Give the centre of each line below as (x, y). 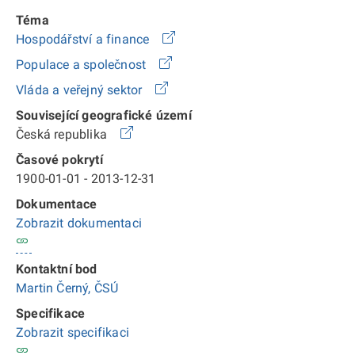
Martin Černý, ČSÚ (67, 288)
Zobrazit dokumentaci (79, 223)
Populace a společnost (83, 65)
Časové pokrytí (59, 160)
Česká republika (67, 134)
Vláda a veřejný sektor (81, 90)
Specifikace (51, 314)
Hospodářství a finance (84, 39)
